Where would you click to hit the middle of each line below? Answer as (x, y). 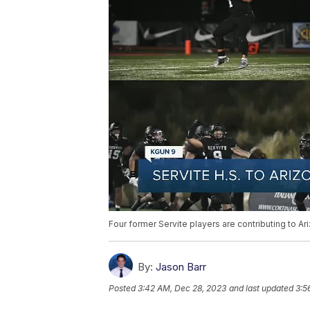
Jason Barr (181, 267)
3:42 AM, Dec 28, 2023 (182, 289)
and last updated (261, 289)
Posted (123, 289)
